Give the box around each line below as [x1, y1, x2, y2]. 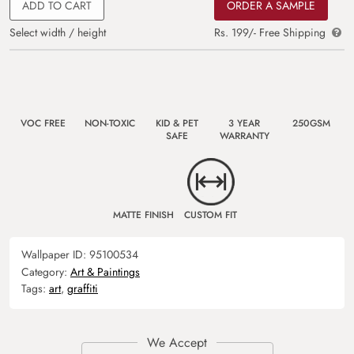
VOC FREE [20, 115, 66, 130]
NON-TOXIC [85, 115, 135, 130]
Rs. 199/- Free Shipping [214, 24, 330, 40]
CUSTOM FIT [184, 207, 237, 222]
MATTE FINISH [113, 207, 174, 222]
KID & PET [156, 115, 198, 130]
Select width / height [9, 24, 106, 40]
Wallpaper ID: [21, 246, 89, 262]
